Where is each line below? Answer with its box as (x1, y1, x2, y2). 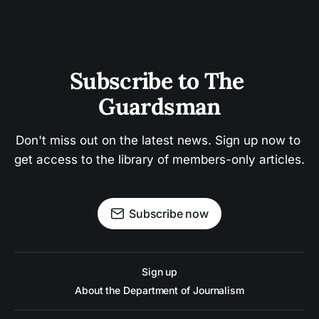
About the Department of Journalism (74, 284, 245, 297)
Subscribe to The (69, 66, 250, 96)
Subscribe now (129, 206, 209, 221)
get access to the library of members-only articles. (14, 152, 305, 167)
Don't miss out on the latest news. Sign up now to (15, 133, 304, 148)
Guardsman (98, 92, 221, 122)
